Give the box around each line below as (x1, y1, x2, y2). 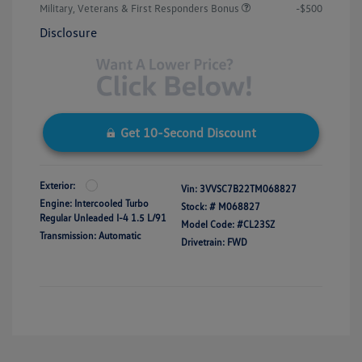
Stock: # (181, 200, 216, 213)
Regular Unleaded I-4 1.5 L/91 (40, 211, 166, 224)
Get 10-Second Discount (120, 124, 256, 141)
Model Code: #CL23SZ (181, 217, 275, 230)
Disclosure (40, 23, 97, 40)
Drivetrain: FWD (181, 235, 247, 248)
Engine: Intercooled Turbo (40, 196, 149, 209)
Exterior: (40, 179, 75, 192)
